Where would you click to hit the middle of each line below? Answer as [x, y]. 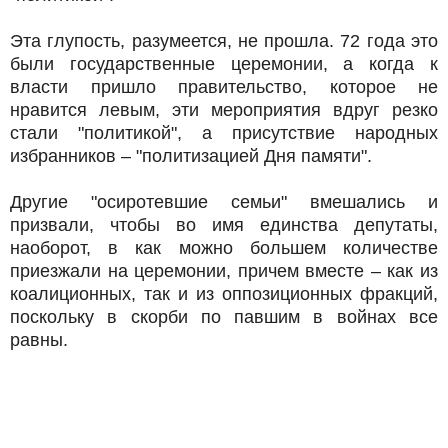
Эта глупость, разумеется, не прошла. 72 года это [224, 40]
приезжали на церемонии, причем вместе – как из [224, 270]
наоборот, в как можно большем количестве [224, 247]
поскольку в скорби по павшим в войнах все [224, 316]
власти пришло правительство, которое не [224, 86]
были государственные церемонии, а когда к [224, 63]
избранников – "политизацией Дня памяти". [191, 155]
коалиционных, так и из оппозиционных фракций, [224, 293]
